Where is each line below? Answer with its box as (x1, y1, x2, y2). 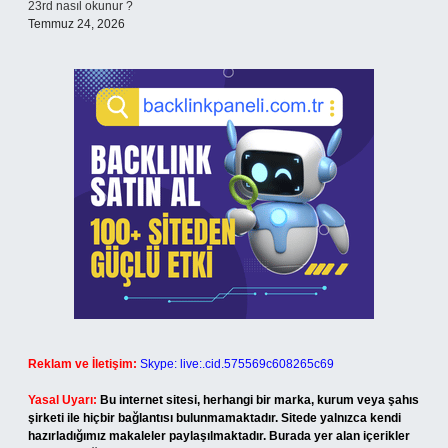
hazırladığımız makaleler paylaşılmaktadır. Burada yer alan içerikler (28, 429, 410, 443)
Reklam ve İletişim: (28, 357, 137, 371)
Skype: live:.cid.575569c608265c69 (140, 357, 334, 371)
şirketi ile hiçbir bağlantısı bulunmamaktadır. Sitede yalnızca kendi (28, 411, 401, 425)
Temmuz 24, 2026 (28, 17, 125, 31)
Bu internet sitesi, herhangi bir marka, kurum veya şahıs (100, 393, 419, 407)
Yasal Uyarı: (28, 393, 97, 407)
